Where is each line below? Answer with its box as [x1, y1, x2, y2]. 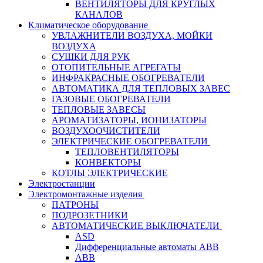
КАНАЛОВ [75, 9, 123, 20]
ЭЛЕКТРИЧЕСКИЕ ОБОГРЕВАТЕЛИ [52, 136, 208, 147]
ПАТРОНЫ [52, 200, 99, 210]
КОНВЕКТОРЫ [75, 157, 141, 168]
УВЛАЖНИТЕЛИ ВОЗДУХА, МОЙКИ [52, 31, 213, 41]
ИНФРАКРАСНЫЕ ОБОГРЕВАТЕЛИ [52, 73, 205, 83]
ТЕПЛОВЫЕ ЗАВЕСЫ [52, 104, 146, 115]
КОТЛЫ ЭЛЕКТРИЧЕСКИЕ [52, 168, 168, 178]
